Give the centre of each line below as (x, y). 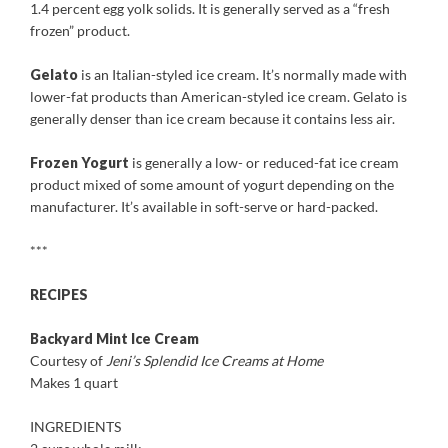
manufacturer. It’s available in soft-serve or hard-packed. (204, 206)
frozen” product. (80, 30)
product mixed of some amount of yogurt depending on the (212, 184)
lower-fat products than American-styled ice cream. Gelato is (218, 96)
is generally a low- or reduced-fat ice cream (264, 162)
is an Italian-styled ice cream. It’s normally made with (242, 74)
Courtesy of (68, 360)
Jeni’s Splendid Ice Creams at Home (214, 360)
